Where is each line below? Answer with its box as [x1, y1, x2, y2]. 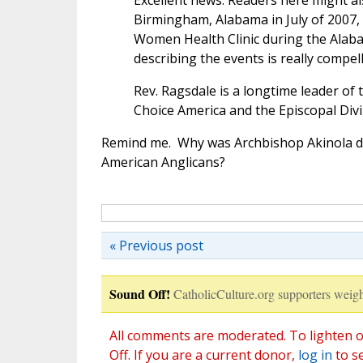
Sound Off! [109, 284, 170, 304]
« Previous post [109, 237, 203, 255]
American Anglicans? [100, 153, 225, 172]
